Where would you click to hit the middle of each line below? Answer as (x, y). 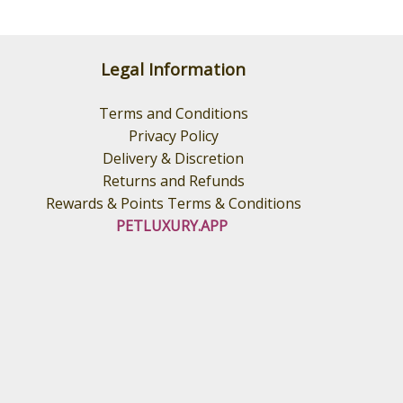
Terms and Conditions (173, 113)
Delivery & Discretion (174, 158)
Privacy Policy (173, 136)
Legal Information (174, 69)
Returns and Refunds (173, 181)
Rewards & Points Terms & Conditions (173, 203)
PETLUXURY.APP (171, 226)
